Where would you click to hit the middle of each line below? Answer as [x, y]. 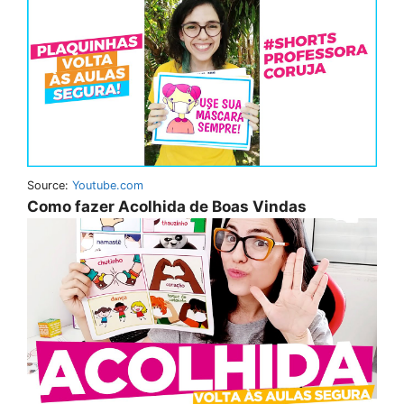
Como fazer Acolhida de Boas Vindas [167, 207]
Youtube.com [108, 186]
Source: [50, 186]
